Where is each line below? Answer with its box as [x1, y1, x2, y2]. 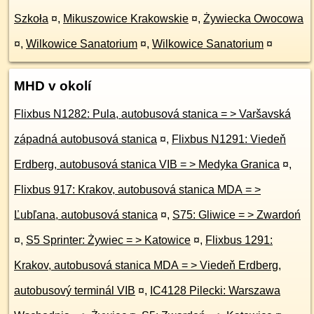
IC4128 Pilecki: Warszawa [150, 285, 280, 296]
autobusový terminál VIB [14, 285, 135, 296]
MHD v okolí [14, 78, 91, 93]
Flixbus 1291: [205, 234, 273, 246]
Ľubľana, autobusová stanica [14, 209, 158, 221]
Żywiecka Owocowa [203, 13, 303, 25]
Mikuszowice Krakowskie [63, 13, 189, 25]
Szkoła [14, 13, 48, 25]
